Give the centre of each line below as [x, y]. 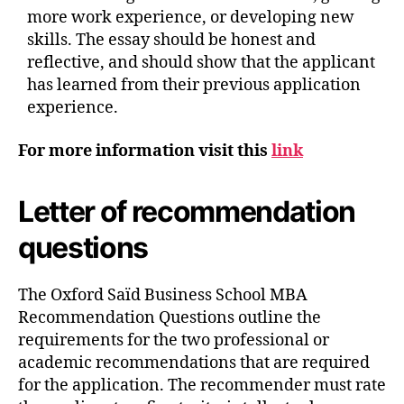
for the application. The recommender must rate [202, 385]
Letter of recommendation [187, 211]
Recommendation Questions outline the [170, 317]
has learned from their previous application [194, 86]
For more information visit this [145, 151]
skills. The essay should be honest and [171, 41]
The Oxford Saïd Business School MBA [163, 295]
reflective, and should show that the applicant [201, 63]
